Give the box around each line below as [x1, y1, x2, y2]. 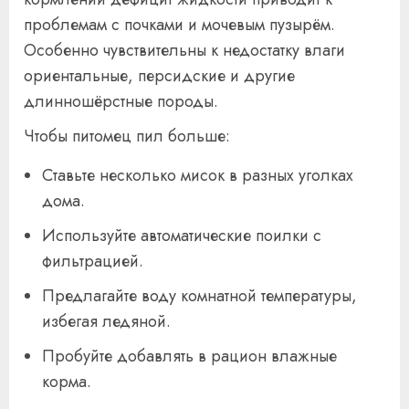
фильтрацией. [42, 249, 143, 274]
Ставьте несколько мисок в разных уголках [42, 163, 353, 188]
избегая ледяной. [42, 309, 171, 334]
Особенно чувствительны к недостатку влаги [24, 38, 345, 63]
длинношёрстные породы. [24, 89, 218, 114]
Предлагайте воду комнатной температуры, [42, 284, 357, 309]
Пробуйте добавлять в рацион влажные [42, 344, 337, 369]
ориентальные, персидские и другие [24, 64, 295, 89]
